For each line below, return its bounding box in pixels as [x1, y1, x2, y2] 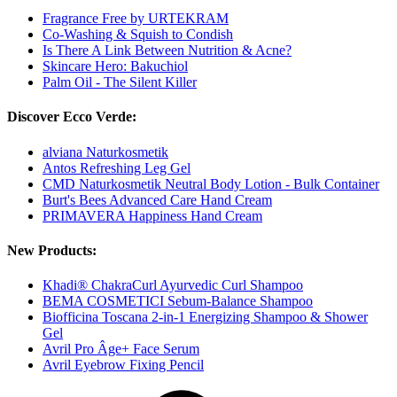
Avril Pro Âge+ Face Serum [43, 341, 199, 357]
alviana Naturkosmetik [43, 144, 168, 160]
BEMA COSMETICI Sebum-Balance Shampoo [43, 293, 313, 309]
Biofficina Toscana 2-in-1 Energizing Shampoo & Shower [43, 309, 368, 325]
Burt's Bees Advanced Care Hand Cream [43, 191, 272, 207]
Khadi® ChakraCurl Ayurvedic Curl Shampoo [43, 277, 303, 293]
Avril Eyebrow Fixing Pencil [43, 357, 204, 373]
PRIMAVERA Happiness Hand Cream [43, 207, 262, 223]
